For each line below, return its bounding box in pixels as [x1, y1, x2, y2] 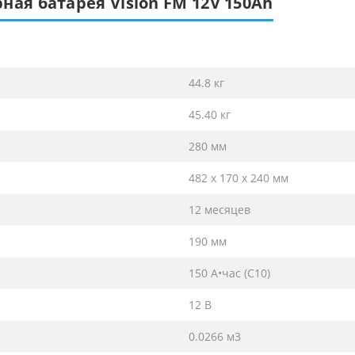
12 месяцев [189, 201, 250, 217]
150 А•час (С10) [189, 265, 270, 281]
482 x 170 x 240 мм [189, 170, 288, 185]
